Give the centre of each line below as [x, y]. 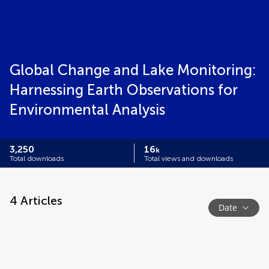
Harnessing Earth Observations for [124, 90]
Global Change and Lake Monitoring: [133, 70]
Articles [40, 201]
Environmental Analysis [87, 110]
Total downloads [37, 159]
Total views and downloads [189, 159]
